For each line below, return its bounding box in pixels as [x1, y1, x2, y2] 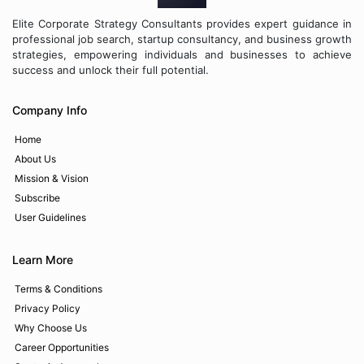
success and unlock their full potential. [12, 63, 209, 77]
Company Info [12, 103, 87, 118]
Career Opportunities [15, 341, 109, 354]
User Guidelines [15, 211, 86, 224]
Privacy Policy [15, 302, 80, 315]
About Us [15, 153, 56, 166]
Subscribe [15, 192, 60, 205]
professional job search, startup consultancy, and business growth [12, 32, 352, 46]
